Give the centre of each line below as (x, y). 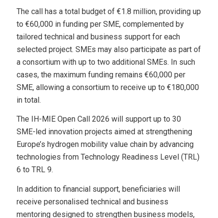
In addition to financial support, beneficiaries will (98, 189)
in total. (28, 100)
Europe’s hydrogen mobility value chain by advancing (105, 145)
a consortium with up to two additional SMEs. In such (106, 62)
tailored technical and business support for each (98, 36)
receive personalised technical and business (92, 201)
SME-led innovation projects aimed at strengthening (104, 132)
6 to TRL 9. (35, 170)
